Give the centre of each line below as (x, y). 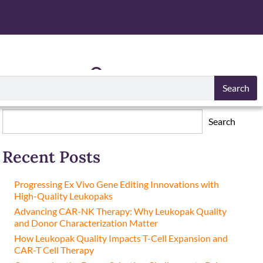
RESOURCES (50, 73)
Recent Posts (52, 157)
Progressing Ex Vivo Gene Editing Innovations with (117, 184)
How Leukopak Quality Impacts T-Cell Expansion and (121, 238)
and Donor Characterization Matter (86, 223)
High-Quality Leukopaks (64, 196)
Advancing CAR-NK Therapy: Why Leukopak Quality (121, 211)
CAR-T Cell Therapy (54, 250)
